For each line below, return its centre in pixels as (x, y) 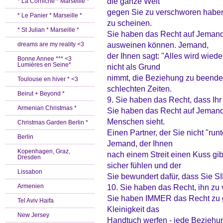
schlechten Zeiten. (139, 89)
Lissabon (30, 172)
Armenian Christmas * (47, 108)
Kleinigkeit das (133, 209)
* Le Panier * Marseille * (50, 15)
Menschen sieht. (136, 121)
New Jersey (33, 215)
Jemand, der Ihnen (140, 143)
